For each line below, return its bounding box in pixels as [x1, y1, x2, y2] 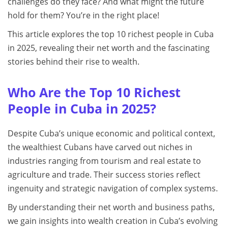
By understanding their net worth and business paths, [8, 202, 215, 213]
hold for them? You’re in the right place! [8, 10, 159, 21]
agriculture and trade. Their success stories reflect [8, 169, 201, 180]
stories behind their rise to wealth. [8, 56, 139, 67]
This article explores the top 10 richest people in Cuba [8, 28, 214, 40]
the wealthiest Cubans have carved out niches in [8, 141, 192, 153]
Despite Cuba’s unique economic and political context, [8, 128, 215, 139]
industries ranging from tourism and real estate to [8, 155, 201, 166]
